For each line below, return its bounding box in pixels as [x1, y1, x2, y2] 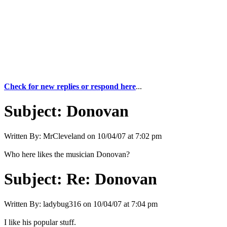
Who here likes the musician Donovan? [4, 149, 130, 159]
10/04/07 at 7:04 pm [93, 199, 158, 208]
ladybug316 [43, 199, 81, 208]
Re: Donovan [66, 170, 157, 188]
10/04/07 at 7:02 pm [97, 131, 162, 140]
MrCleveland [43, 131, 85, 140]
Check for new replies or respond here [4, 82, 136, 91]
